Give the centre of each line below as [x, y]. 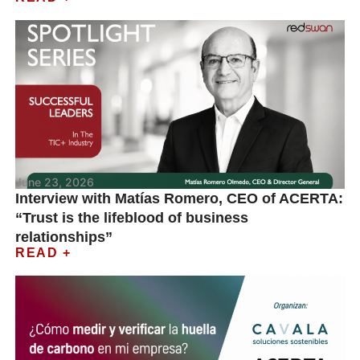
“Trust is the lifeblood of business [132, 218]
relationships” [64, 237]
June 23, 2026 [55, 182]
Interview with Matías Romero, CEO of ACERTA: [180, 198]
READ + [43, 253]
